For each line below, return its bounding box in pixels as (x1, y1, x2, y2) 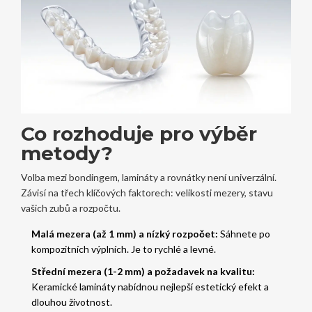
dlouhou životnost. (31, 296, 112, 309)
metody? (20, 141, 113, 166)
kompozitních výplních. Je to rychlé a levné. (31, 243, 216, 256)
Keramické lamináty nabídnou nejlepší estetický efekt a (31, 281, 269, 293)
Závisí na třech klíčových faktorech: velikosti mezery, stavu (20, 187, 273, 199)
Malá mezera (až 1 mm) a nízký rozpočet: (31, 228, 218, 240)
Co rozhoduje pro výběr (20, 122, 257, 146)
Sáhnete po (217, 228, 270, 240)
